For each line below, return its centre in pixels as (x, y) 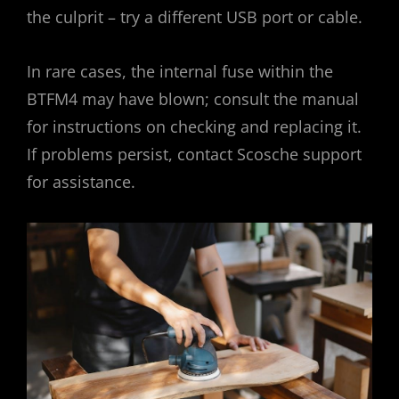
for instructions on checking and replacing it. (194, 127)
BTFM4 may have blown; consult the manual (193, 99)
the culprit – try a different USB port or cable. (195, 17)
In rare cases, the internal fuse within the (180, 72)
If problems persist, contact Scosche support (194, 155)
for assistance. (81, 182)
